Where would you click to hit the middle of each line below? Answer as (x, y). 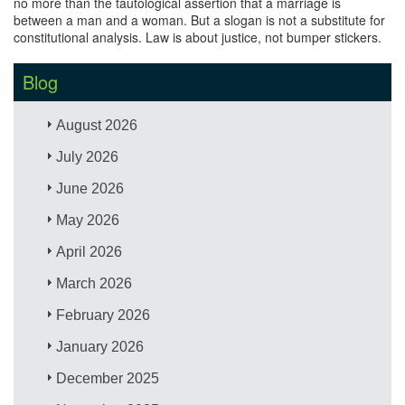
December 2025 (108, 378)
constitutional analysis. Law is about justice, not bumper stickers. (198, 37)
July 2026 (88, 156)
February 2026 (104, 315)
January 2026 (100, 346)
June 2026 (90, 188)
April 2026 (89, 251)
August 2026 (97, 125)
